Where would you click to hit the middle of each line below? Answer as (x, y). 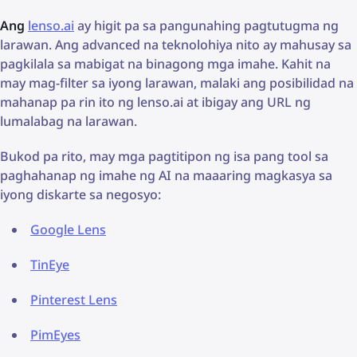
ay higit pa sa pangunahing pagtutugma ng (206, 25)
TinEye (50, 264)
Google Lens (68, 229)
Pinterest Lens (74, 299)
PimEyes (55, 334)
